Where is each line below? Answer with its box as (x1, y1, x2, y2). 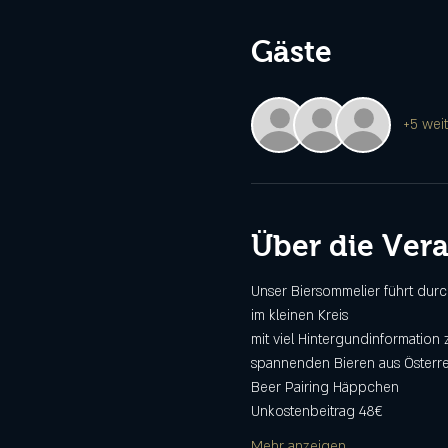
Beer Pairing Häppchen (250, 378, 399, 397)
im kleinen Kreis (250, 306, 348, 325)
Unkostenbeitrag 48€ (250, 402, 383, 421)
